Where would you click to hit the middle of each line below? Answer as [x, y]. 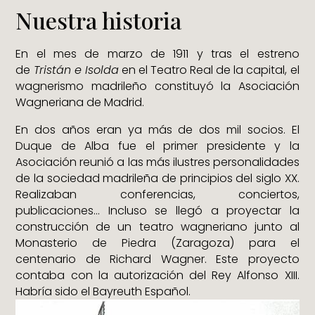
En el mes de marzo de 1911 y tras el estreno [157, 53]
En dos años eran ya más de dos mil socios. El [157, 129]
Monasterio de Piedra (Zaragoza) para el [157, 243]
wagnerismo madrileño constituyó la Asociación [157, 86]
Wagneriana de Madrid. [80, 102]
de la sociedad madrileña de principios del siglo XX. [157, 178]
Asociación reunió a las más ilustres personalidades [157, 162]
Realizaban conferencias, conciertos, [157, 194]
